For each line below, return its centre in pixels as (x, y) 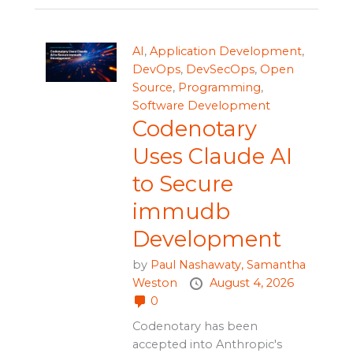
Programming (219, 87)
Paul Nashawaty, (198, 264)
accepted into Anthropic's (207, 344)
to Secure (182, 184)
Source (152, 87)
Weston (156, 282)
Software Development (201, 105)
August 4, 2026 (251, 282)
